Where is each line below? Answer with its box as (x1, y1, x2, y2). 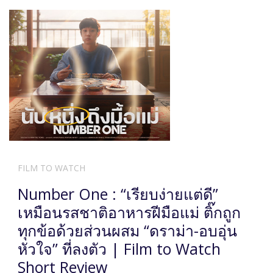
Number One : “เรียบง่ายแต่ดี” (18, 183, 218, 204)
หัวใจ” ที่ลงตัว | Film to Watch (18, 238, 221, 259)
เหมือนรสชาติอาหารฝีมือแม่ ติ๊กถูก (18, 201, 241, 222)
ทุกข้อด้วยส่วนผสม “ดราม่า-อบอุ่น (18, 219, 237, 241)
